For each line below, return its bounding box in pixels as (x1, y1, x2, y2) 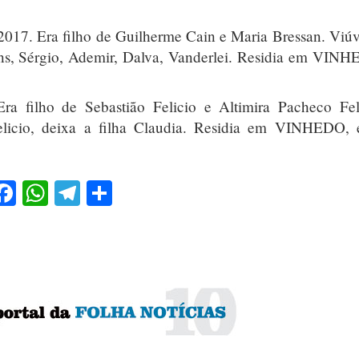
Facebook (16, 175, 115, 210)
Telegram (80, 175, 176, 210)
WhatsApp (48, 175, 157, 210)
